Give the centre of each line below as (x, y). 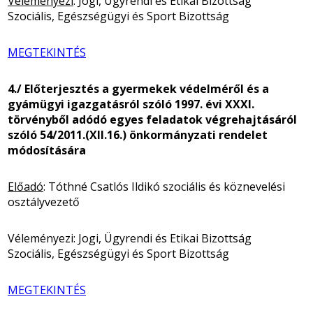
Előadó (26, 186)
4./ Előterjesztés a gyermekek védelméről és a (138, 88)
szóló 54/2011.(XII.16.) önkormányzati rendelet (138, 134)
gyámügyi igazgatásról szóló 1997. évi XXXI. (131, 104)
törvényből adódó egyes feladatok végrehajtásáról (152, 119)
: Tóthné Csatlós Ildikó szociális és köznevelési (164, 186)
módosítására (47, 150)
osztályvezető (44, 202)
